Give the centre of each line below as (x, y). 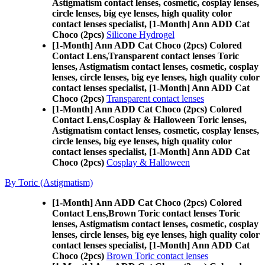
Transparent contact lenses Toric (174, 56)
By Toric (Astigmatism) (49, 182)
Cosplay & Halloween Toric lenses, (177, 120)
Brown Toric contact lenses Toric (174, 213)
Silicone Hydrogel (140, 35)
